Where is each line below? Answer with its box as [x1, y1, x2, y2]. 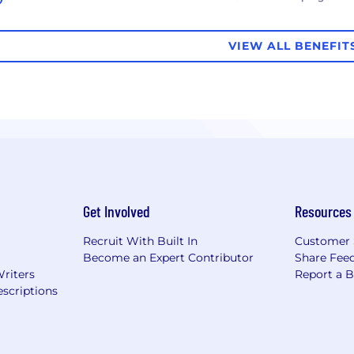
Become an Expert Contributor [82, 250, 254, 265]
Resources [295, 201, 352, 220]
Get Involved [82, 201, 150, 220]
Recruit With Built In [82, 233, 198, 248]
